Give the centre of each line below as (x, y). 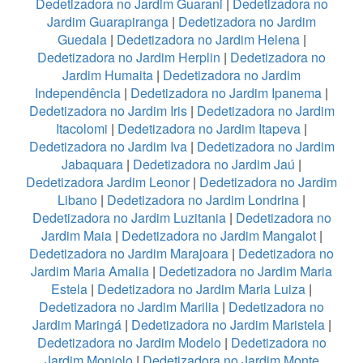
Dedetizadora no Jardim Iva (108, 146)
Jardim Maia (76, 235)
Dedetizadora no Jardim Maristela (228, 324)
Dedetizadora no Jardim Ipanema (226, 92)
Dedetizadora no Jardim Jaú (214, 164)
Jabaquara (92, 164)
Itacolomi (82, 128)
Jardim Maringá (77, 324)
